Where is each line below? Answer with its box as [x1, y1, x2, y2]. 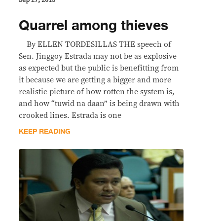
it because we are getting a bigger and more [19, 76, 171, 84]
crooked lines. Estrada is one [19, 111, 121, 120]
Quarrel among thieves [19, 14, 168, 37]
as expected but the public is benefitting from [19, 64, 179, 73]
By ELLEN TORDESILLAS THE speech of [19, 40, 171, 49]
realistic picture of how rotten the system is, [19, 88, 175, 96]
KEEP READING [19, 126, 71, 138]
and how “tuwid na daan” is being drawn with [19, 100, 180, 108]
